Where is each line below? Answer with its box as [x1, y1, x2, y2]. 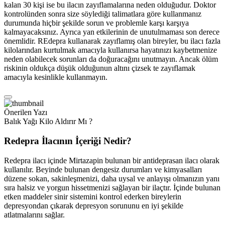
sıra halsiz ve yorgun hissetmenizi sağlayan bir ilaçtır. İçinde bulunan [4, 183, 220, 192]
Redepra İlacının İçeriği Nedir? [4, 135, 132, 146]
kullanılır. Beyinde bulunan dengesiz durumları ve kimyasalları [4, 165, 202, 174]
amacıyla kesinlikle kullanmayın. [4, 73, 107, 82]
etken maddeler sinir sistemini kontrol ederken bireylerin [4, 192, 181, 201]
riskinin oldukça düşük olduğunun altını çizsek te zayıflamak [4, 64, 195, 73]
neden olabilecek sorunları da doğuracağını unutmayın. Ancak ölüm [4, 55, 218, 64]
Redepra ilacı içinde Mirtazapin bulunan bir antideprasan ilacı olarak [4, 156, 219, 165]
